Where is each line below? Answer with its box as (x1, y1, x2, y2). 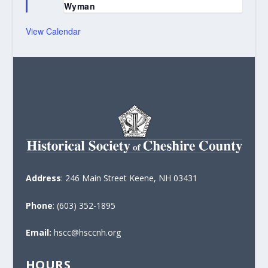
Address (25, 172, 61, 184)
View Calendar (25, 25, 81, 37)
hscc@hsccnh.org (51, 227, 121, 239)
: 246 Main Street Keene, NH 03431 (60, 172, 197, 184)
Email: (25, 227, 51, 239)
